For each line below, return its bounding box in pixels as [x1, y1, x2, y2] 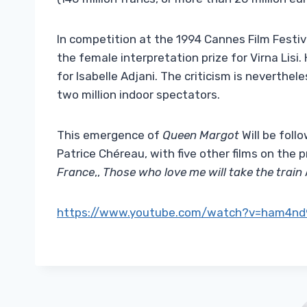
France [57, 165, 95, 180]
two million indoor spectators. [57, 88, 220, 102]
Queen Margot [162, 128, 239, 143]
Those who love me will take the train [103, 165, 302, 180]
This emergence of [57, 128, 162, 143]
